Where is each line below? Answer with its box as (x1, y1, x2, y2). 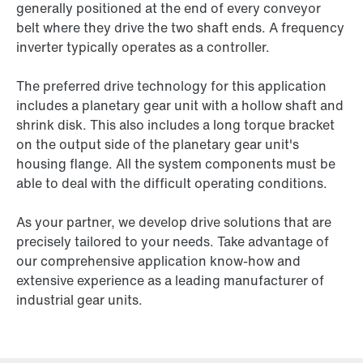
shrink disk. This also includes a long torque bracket (16, 115, 335, 135)
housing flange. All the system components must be (16, 154, 335, 173)
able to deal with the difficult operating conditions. (16, 173, 327, 193)
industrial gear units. (16, 290, 143, 310)
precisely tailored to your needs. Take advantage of (16, 232, 329, 251)
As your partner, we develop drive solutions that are (16, 212, 331, 232)
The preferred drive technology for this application (16, 76, 327, 96)
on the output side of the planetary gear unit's (16, 135, 299, 154)
